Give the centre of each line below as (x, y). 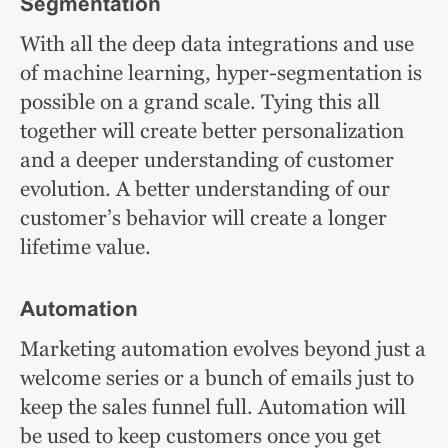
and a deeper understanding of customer (207, 159)
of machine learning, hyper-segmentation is (221, 72)
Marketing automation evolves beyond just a (223, 348)
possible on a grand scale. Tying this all (200, 101)
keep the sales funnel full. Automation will (213, 406)
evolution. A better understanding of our (205, 188)
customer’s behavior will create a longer (203, 217)
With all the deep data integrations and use (217, 43)
